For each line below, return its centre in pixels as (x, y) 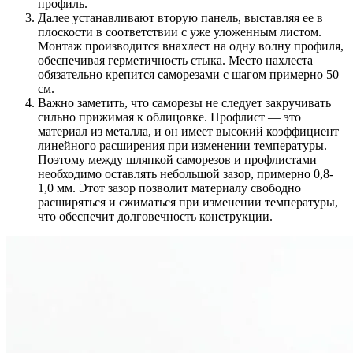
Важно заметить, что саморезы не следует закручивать (184, 102)
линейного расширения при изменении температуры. (182, 145)
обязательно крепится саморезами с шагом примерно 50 (188, 74)
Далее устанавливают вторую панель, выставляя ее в (180, 17)
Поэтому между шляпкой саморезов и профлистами (177, 159)
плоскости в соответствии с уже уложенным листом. (180, 32)
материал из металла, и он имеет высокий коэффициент (188, 131)
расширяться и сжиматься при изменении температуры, (188, 202)
